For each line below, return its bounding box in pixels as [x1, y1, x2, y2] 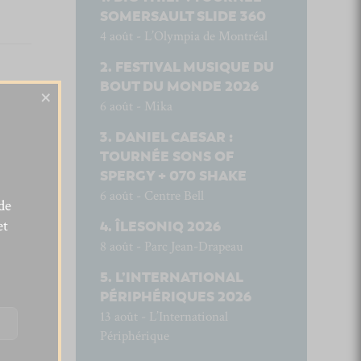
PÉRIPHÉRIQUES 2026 [99, 288, 251, 306]
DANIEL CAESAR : [114, 128, 233, 147]
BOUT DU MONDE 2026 [99, 77, 259, 96]
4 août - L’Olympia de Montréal [99, 27, 268, 45]
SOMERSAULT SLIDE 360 [99, 7, 266, 26]
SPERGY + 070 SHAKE [99, 167, 247, 185]
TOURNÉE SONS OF [99, 147, 234, 166]
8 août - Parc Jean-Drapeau [99, 238, 243, 255]
